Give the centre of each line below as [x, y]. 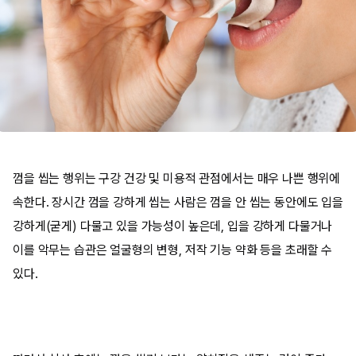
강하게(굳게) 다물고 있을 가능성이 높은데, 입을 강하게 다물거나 [173, 226]
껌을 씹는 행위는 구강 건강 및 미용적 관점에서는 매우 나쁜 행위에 [177, 178]
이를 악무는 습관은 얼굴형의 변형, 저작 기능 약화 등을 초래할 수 [173, 250]
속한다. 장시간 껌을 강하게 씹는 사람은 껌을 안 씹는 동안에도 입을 [178, 202]
